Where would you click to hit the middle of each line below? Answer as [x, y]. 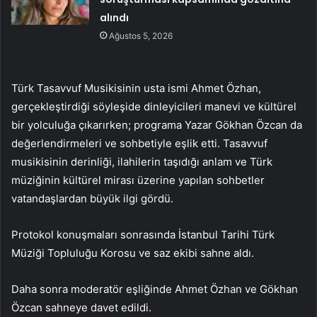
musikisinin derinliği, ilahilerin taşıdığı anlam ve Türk [142, 162]
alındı [115, 18]
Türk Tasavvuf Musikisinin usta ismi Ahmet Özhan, [136, 88]
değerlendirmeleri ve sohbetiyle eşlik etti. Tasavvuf [139, 144]
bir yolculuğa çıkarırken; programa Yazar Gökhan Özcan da [157, 125]
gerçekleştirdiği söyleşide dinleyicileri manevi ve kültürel [154, 107]
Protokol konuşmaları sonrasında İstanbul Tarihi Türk [143, 235]
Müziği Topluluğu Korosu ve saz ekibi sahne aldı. [133, 253]
